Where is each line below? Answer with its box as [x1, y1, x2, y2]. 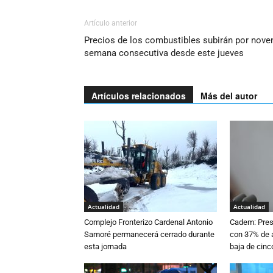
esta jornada [84, 242, 127, 251]
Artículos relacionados [91, 90, 186, 102]
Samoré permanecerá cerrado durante [84, 230, 214, 239]
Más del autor [200, 90, 257, 102]
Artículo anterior [84, 19, 137, 27]
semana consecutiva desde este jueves [84, 48, 244, 58]
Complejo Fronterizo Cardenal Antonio [84, 218, 213, 227]
